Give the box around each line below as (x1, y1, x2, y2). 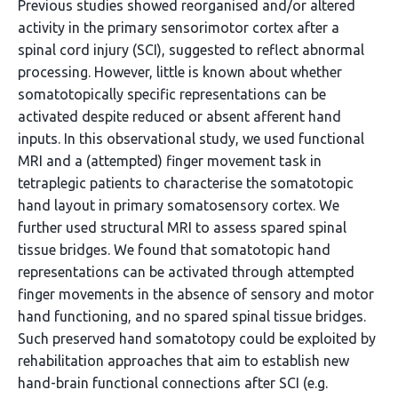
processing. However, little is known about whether (18, 64, 342, 80)
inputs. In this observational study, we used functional (18, 131, 364, 147)
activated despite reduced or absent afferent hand (18, 108, 341, 124)
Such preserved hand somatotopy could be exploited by (18, 330, 376, 346)
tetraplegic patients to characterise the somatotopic (18, 175, 354, 191)
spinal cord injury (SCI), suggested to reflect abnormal (18, 42, 364, 58)
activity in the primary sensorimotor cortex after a (18, 20, 339, 36)
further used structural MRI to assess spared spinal (18, 219, 346, 235)
